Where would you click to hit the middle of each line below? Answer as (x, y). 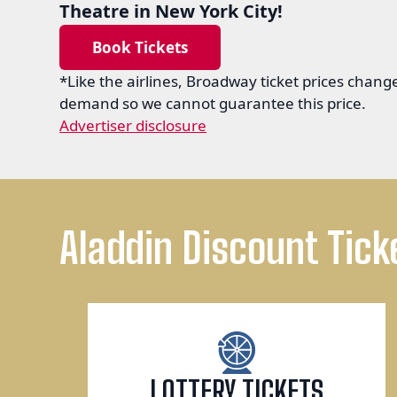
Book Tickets (140, 47)
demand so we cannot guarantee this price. (213, 103)
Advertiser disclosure (133, 125)
